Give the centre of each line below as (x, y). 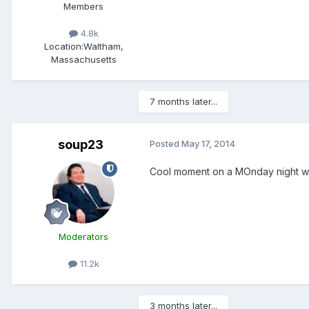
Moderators (83, 236)
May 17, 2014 (208, 143)
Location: (63, 46)
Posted (166, 143)
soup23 (81, 144)
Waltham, (103, 46)
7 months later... (183, 101)
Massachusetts (83, 59)
